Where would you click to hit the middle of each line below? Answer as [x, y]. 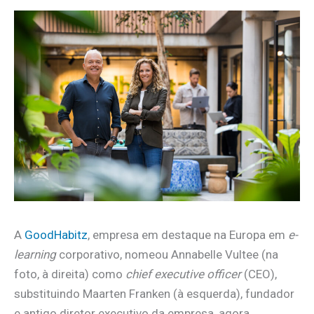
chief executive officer [183, 274]
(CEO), [259, 274]
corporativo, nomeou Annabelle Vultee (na [167, 254]
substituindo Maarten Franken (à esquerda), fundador [154, 293]
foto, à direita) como [70, 274]
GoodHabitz [56, 234]
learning [35, 254]
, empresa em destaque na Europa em [188, 234]
